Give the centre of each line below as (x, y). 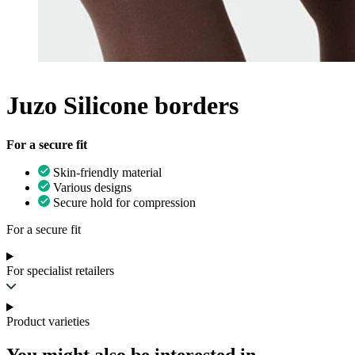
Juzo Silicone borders (122, 106)
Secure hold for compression (124, 202)
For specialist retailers (60, 270)
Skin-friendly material (107, 172)
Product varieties (48, 321)
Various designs (92, 187)
